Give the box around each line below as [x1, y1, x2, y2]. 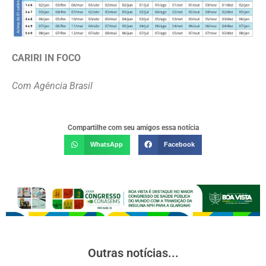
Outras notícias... [87, 245, 179, 260]
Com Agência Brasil [12, 80, 93, 92]
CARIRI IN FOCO [12, 52, 81, 64]
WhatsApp [90, 141, 123, 148]
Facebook [164, 141, 195, 148]
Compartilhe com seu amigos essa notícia [67, 123, 199, 132]
